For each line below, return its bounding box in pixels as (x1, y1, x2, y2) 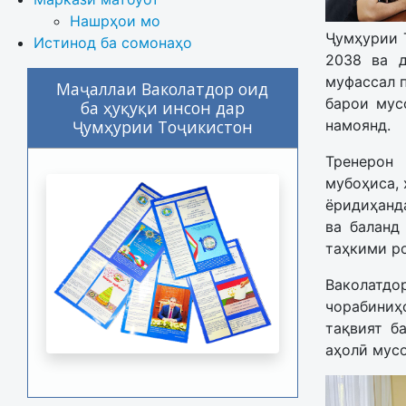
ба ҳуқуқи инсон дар (80, 97, 245, 120)
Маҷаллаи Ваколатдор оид (56, 78, 269, 101)
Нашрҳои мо (70, 12, 160, 31)
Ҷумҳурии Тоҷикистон (72, 116, 253, 139)
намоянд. (324, 116, 391, 134)
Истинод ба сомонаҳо (34, 34, 192, 53)
